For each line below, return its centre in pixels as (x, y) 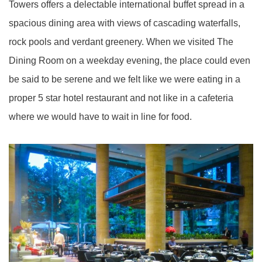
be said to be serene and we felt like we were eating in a (125, 79)
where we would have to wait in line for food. (100, 117)
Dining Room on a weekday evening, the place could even (130, 61)
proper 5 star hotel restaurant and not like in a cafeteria (121, 98)
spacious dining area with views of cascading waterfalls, (125, 23)
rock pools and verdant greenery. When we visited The (121, 42)
